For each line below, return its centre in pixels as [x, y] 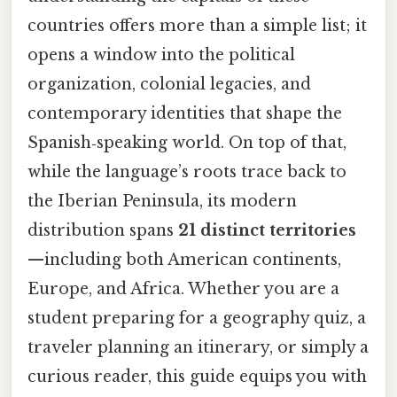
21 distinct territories [267, 230]
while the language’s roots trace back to [187, 171]
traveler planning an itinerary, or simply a [198, 347]
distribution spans [103, 230]
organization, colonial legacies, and [169, 84]
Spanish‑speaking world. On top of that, [187, 142]
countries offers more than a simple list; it [197, 25]
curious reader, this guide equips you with [197, 376]
